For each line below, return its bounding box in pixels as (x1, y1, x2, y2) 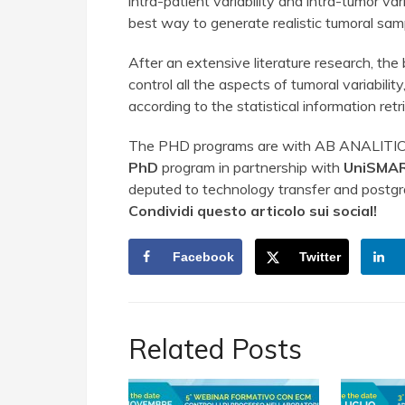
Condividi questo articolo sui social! (128, 202, 377, 220)
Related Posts (128, 332, 302, 367)
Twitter (298, 250, 341, 265)
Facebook (173, 250, 234, 265)
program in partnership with (158, 158, 344, 176)
